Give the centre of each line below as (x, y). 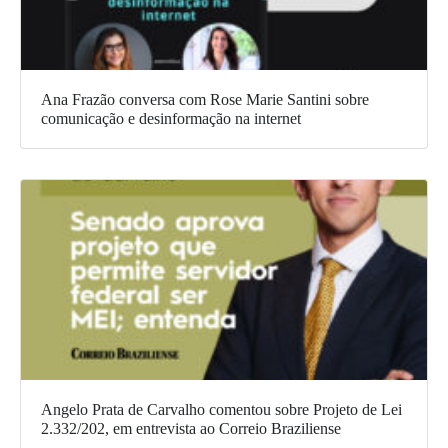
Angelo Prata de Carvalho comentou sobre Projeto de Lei (221, 409)
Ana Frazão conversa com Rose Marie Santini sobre (205, 99)
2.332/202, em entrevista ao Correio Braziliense (191, 428)
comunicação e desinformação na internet (171, 118)
